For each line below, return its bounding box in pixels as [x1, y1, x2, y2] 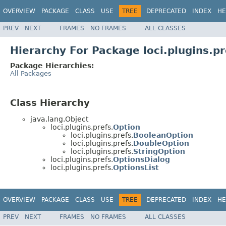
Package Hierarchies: [10, 61, 94, 70]
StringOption [133, 147, 185, 156]
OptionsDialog [113, 155, 170, 164]
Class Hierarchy [10, 97, 90, 108]
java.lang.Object [30, 115, 88, 124]
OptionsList [113, 163, 159, 172]
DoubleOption [133, 139, 189, 148]
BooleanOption [133, 131, 193, 140]
